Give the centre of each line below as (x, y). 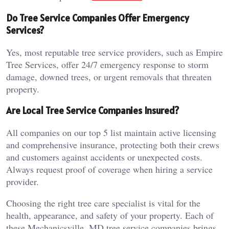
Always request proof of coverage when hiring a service (109, 169)
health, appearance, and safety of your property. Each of (110, 215)
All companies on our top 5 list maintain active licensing (111, 133)
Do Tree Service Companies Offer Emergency (98, 18)
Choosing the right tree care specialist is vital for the (103, 203)
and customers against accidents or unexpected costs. (104, 157)
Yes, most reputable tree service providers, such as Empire (114, 52)
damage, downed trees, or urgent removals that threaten (109, 76)
